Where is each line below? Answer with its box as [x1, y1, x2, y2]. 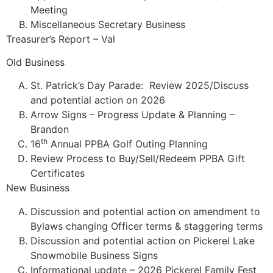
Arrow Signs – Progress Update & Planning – [30, 108, 235, 121]
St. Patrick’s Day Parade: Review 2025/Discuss [30, 79, 249, 92]
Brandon [30, 123, 69, 136]
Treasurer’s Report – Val [6, 32, 115, 45]
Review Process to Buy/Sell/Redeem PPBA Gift [30, 152, 245, 165]
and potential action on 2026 [30, 94, 171, 107]
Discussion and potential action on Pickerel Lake [30, 234, 255, 247]
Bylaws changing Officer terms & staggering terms [30, 219, 263, 232]
